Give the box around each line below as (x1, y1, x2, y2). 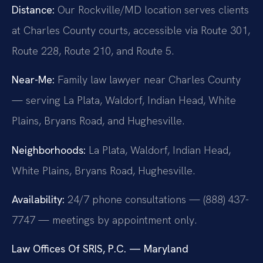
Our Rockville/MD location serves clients (55, 2, 249, 16)
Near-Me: (12, 73, 55, 87)
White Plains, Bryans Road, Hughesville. (12, 163, 195, 177)
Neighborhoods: (12, 143, 86, 157)
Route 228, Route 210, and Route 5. (12, 43, 174, 58)
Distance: (12, 2, 55, 16)
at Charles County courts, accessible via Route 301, (12, 23, 250, 37)
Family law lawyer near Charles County (55, 73, 241, 87)
